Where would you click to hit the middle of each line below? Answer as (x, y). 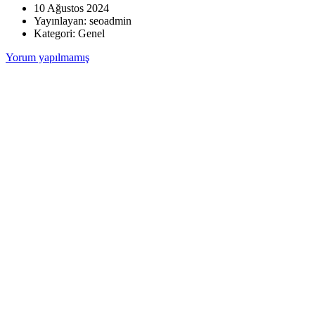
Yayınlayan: (62, 20)
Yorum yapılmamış (47, 57)
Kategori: (56, 33)
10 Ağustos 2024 (71, 8)
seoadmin (110, 20)
